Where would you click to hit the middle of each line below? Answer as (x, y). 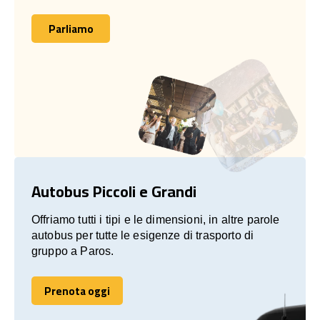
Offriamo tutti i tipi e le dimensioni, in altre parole (156, 219)
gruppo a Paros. (73, 251)
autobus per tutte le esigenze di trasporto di (143, 235)
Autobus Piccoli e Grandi (114, 191)
